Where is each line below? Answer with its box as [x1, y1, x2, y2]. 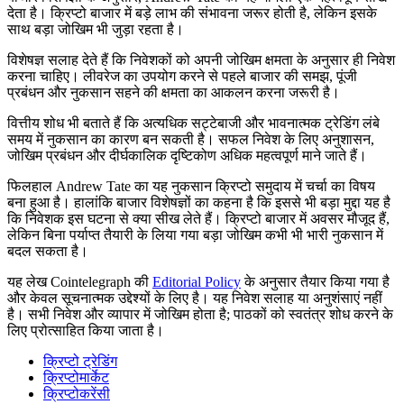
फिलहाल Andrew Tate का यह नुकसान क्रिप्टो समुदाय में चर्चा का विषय [7, 179, 375, 195]
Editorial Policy [152, 274, 241, 290]
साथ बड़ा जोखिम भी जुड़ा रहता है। [7, 22, 184, 38]
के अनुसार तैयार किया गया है [241, 274, 390, 290]
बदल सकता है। [7, 243, 88, 260]
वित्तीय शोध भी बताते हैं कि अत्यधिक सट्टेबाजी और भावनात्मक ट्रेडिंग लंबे [7, 115, 380, 132]
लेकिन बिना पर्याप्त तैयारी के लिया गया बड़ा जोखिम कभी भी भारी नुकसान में [7, 227, 383, 243]
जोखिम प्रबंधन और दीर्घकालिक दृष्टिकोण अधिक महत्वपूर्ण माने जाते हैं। [7, 148, 367, 164]
